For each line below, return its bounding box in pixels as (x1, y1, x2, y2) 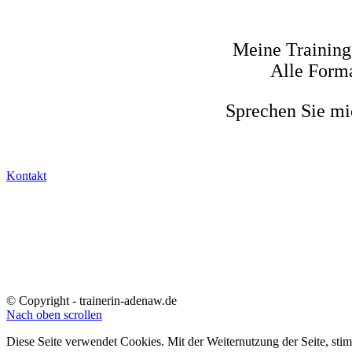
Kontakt (6, 169, 46, 183)
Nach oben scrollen (6, 307, 102, 321)
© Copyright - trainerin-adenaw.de (6, 293, 177, 307)
